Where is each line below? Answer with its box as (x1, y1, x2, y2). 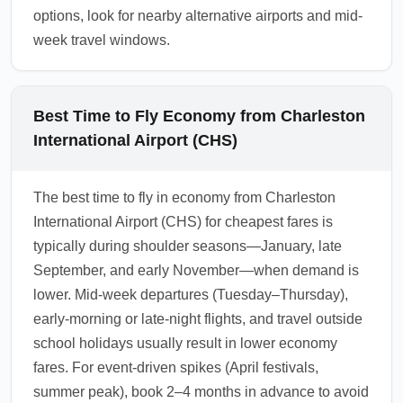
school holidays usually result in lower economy (33, 336, 337, 351)
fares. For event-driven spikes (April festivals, (33, 360, 318, 375)
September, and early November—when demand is (33, 263, 359, 278)
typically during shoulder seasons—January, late (33, 238, 342, 254)
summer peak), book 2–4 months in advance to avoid (33, 384, 369, 399)
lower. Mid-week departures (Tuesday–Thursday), (33, 287, 348, 302)
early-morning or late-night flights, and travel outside (33, 311, 363, 327)
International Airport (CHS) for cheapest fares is (33, 214, 333, 229)
